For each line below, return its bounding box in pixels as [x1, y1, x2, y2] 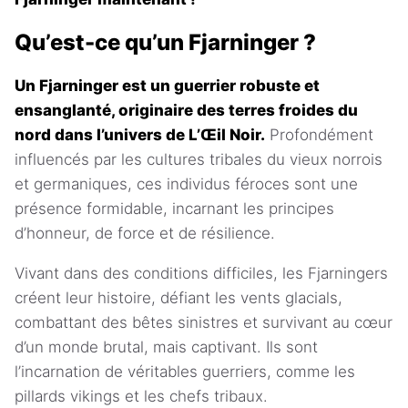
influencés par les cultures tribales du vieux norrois [15, 149, 382, 168]
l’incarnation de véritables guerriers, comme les [15, 362, 355, 381]
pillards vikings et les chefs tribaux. [15, 386, 268, 405]
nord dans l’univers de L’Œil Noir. [15, 125, 265, 144]
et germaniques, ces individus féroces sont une [15, 174, 358, 193]
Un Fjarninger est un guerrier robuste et [15, 76, 320, 95]
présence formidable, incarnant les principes [15, 199, 334, 218]
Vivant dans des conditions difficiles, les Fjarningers [15, 263, 388, 282]
